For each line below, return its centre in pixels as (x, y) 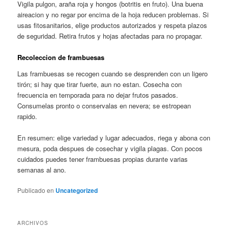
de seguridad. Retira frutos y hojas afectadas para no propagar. (110, 36)
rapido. (27, 116)
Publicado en (36, 190)
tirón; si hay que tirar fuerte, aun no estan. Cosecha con (100, 84)
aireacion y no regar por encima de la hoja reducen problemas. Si (113, 14)
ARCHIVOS (33, 223)
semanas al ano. (42, 169)
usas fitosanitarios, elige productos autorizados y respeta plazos (112, 25)
